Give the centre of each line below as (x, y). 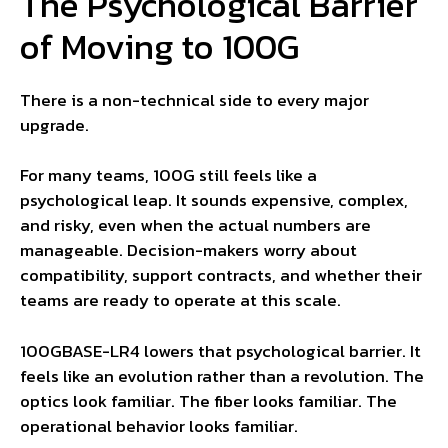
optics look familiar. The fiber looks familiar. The (208, 400)
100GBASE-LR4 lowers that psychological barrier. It (220, 350)
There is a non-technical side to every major (194, 99)
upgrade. (54, 124)
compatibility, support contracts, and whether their (221, 275)
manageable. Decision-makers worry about (188, 250)
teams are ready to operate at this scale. (180, 300)
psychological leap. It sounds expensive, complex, (214, 200)
